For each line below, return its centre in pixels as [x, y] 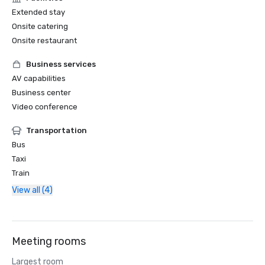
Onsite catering [40, 26]
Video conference [45, 107]
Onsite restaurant [44, 41]
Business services [61, 64]
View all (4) [32, 190]
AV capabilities [39, 78]
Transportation [56, 130]
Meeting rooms [49, 241]
